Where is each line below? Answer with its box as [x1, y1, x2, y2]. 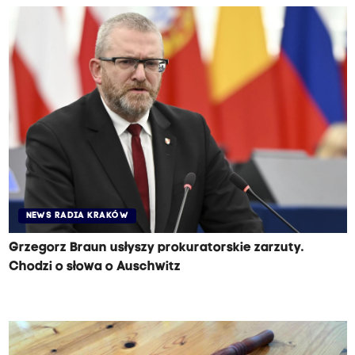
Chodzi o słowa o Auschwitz [8, 261, 181, 274]
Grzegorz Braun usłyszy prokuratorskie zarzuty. [8, 242, 304, 255]
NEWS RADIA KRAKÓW [25, 212, 128, 221]
